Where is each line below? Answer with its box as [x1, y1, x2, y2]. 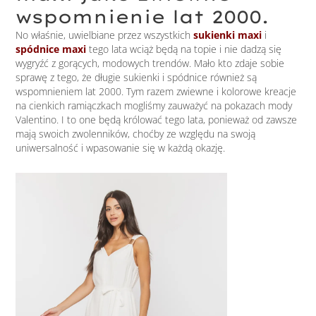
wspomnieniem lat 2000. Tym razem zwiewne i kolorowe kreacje [16, 85, 297, 99]
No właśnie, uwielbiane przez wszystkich [16, 28, 191, 42]
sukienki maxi [193, 28, 262, 42]
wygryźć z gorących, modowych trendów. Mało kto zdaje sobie [16, 56, 285, 71]
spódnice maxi [16, 42, 87, 56]
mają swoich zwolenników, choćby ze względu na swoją [16, 127, 256, 141]
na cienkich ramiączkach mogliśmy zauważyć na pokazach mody [16, 99, 293, 113]
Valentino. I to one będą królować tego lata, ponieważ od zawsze [16, 113, 298, 127]
